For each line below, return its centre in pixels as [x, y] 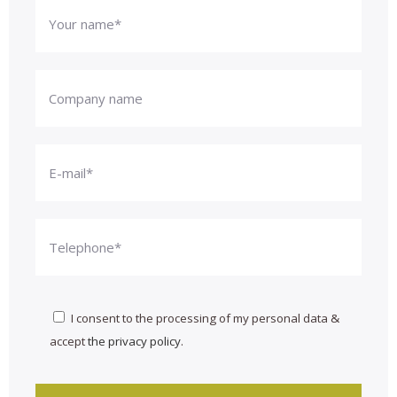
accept [68, 342]
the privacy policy [134, 342]
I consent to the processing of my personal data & [205, 319]
